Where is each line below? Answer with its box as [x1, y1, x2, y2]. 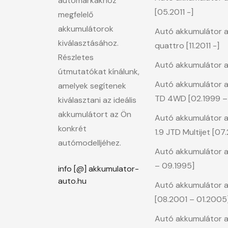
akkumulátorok [58, 23, 113, 34]
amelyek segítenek [58, 80, 126, 91]
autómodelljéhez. [58, 137, 121, 148]
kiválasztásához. [58, 38, 119, 48]
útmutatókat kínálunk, [58, 66, 139, 77]
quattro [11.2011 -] [155, 40, 219, 51]
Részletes [58, 52, 94, 63]
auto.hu [58, 176, 87, 186]
